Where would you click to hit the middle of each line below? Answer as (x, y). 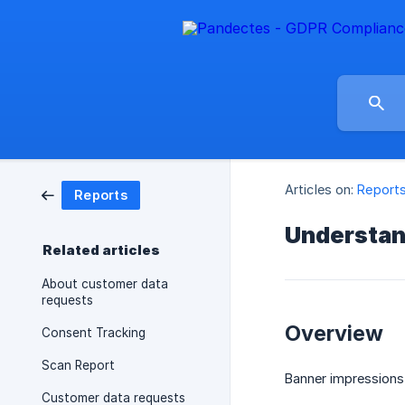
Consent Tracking (94, 333)
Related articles (101, 250)
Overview (334, 334)
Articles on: (320, 190)
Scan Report (78, 365)
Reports (101, 195)
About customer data (105, 284)
